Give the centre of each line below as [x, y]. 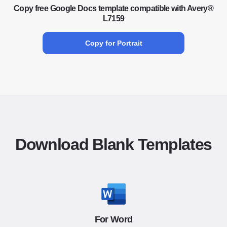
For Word [113, 219]
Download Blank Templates [113, 144]
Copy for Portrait [113, 43]
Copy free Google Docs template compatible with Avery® [113, 8]
